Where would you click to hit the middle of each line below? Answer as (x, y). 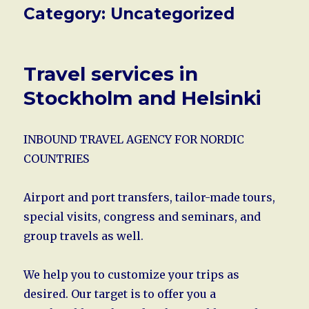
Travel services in (111, 73)
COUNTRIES (57, 158)
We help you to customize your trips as (132, 274)
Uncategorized (173, 13)
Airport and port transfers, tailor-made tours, (150, 197)
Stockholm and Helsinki (143, 98)
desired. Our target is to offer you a (120, 293)
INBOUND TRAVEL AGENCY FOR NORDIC (134, 139)
